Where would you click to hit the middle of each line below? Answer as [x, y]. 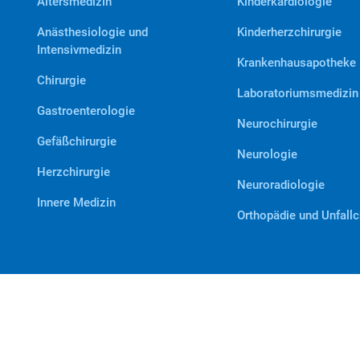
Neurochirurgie [277, 124]
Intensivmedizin [79, 50]
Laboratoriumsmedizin [297, 93]
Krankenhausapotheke [296, 63]
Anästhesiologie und [92, 32]
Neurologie [267, 154]
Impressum [245, 330]
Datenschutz [70, 330]
